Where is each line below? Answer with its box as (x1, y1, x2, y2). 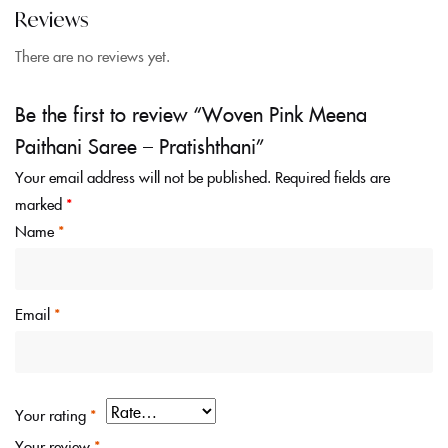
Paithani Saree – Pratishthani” (15, 131, 265, 160)
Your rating (15, 403, 90, 425)
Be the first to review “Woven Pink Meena (15, 99, 367, 128)
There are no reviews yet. (15, 45, 170, 67)
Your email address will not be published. (15, 166, 271, 188)
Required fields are (275, 166, 390, 188)
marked (15, 193, 66, 215)
